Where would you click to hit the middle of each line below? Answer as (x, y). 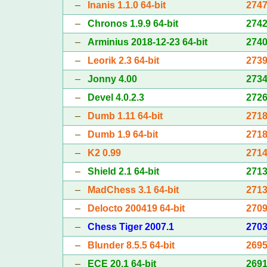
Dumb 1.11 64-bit (125, 116)
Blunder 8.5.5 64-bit (131, 245)
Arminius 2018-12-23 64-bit (147, 42)
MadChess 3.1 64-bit (133, 190)
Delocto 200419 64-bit (136, 208)
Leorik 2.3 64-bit (123, 60)
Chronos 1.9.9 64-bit (133, 23)
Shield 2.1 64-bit (123, 171)
